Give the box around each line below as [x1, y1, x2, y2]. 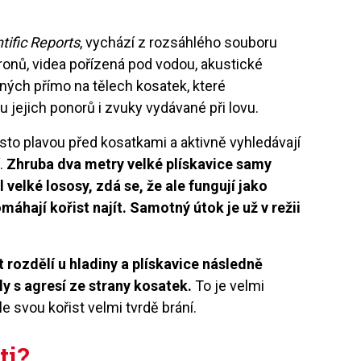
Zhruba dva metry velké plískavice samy [3, 155, 272, 172]
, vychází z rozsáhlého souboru [80, 33, 278, 51]
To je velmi [192, 276, 265, 294]
